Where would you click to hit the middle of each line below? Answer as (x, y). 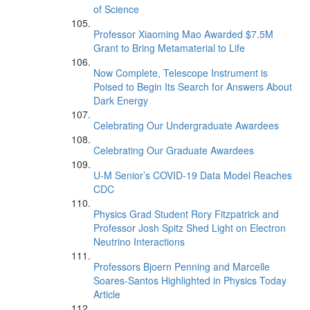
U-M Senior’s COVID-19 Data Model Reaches (193, 175)
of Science (116, 9)
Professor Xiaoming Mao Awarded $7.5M (183, 34)
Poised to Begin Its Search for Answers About (193, 86)
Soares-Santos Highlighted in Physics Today (190, 280)
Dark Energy (121, 100)
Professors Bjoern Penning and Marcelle (182, 266)
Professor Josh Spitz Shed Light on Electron (190, 228)
